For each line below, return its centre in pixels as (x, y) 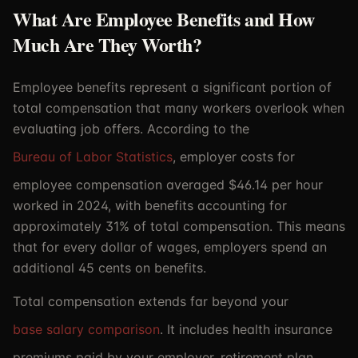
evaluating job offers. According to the (131, 129)
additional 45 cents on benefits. (109, 268)
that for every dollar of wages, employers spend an (170, 247)
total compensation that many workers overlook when (179, 108)
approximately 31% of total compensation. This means (179, 226)
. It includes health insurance (246, 329)
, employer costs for (234, 157)
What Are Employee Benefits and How (164, 19)
